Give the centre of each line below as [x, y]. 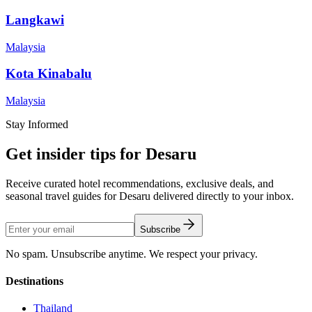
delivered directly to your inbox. [222, 196]
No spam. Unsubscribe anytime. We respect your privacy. [132, 253]
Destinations [34, 281]
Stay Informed [37, 125]
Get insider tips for [76, 154]
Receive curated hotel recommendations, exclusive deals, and [140, 183]
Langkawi [35, 19]
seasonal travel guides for [62, 196]
